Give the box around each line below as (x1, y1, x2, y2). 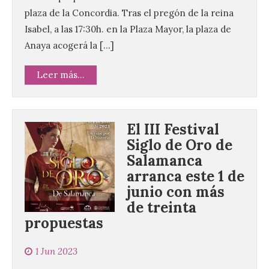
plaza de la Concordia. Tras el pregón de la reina (25, 7, 234, 19)
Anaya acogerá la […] (25, 40, 114, 52)
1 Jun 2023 (35, 246, 77, 258)
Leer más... (37, 69, 85, 81)
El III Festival (127, 120, 219, 139)
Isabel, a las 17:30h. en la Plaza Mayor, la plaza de (25, 23, 231, 35)
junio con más (127, 183, 225, 202)
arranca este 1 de (127, 167, 244, 186)
